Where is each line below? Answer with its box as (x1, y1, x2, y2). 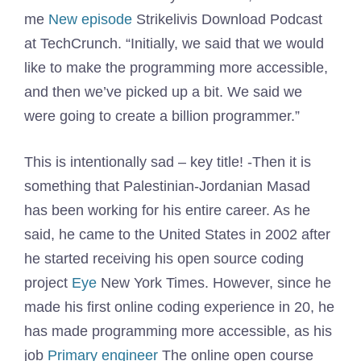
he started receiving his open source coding (24, 251, 304, 267)
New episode (48, 11, 132, 27)
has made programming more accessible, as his (24, 323, 332, 339)
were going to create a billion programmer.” (24, 108, 300, 124)
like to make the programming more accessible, (24, 60, 328, 76)
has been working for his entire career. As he (24, 202, 310, 218)
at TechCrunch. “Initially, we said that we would (24, 35, 324, 52)
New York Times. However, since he (97, 275, 331, 291)
